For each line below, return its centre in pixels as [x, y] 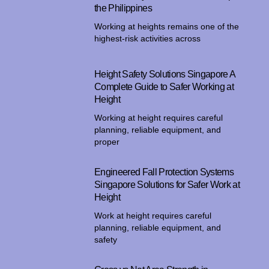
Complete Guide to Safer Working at [164, 86]
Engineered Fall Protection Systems [164, 172]
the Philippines [123, 8]
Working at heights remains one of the [167, 26]
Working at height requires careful [159, 117]
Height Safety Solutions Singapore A [165, 74]
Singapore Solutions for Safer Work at [167, 184]
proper [107, 141]
